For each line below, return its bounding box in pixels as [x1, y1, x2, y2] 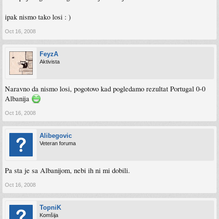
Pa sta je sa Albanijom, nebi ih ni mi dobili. [5, 166, 130, 175]
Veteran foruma [40, 140, 76, 146]
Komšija [40, 212, 58, 218]
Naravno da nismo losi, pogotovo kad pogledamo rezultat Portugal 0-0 [5, 84, 205, 93]
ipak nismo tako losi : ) [5, 12, 71, 22]
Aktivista [40, 59, 60, 65]
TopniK [40, 204, 61, 211]
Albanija [5, 94, 31, 103]
